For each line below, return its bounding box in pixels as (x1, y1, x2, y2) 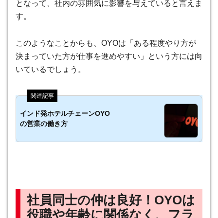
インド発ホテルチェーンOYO (20, 109, 110, 118)
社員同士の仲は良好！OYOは (26, 193, 195, 207)
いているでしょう (16, 65, 78, 74)
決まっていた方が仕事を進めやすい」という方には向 (16, 52, 202, 61)
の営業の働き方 (20, 120, 68, 128)
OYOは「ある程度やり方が (101, 39, 196, 48)
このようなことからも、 (16, 39, 101, 48)
